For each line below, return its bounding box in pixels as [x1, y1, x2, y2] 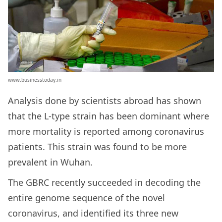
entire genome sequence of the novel [8, 191, 165, 204]
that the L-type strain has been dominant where [8, 110, 209, 122]
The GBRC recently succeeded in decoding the [8, 176, 201, 188]
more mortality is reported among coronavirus [8, 125, 204, 137]
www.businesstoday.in [8, 76, 61, 83]
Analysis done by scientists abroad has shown [8, 94, 201, 107]
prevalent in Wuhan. [8, 156, 98, 168]
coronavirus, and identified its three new [8, 207, 178, 219]
